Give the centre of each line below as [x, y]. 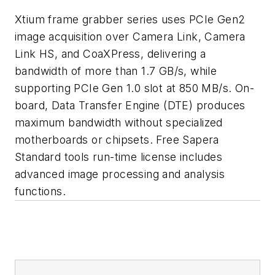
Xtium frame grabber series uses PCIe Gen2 [130, 19]
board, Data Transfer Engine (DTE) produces [130, 105]
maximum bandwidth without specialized [119, 122]
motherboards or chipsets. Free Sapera [117, 139]
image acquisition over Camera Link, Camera [130, 36]
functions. [41, 191]
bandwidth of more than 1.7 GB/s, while [116, 71]
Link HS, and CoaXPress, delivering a [110, 53]
